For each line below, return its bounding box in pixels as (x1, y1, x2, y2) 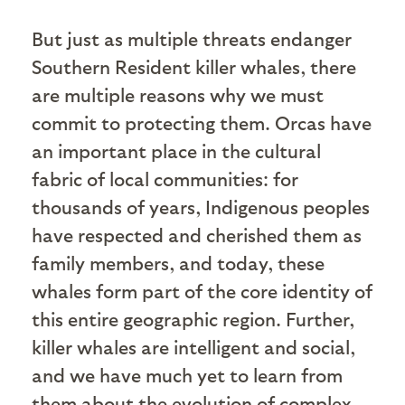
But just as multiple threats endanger (32, 26, 352, 50)
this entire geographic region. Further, (32, 306, 354, 330)
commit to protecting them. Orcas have (32, 110, 372, 134)
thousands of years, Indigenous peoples (32, 194, 370, 218)
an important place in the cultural (32, 138, 321, 162)
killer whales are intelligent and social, (32, 334, 355, 358)
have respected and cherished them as (32, 222, 362, 246)
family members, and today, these (32, 250, 325, 274)
